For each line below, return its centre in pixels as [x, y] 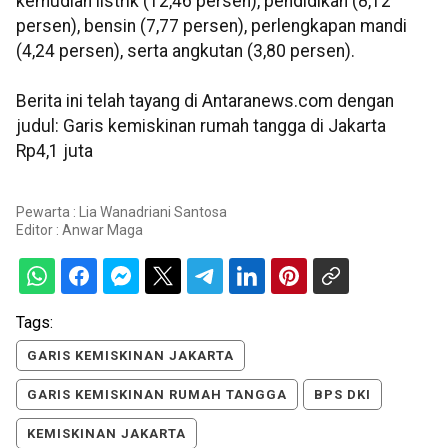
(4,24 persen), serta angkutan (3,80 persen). [185, 51]
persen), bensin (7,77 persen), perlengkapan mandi [211, 26]
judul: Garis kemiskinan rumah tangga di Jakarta [201, 126]
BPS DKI [342, 394]
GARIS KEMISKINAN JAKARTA [130, 355]
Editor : [39, 229]
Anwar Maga [102, 229]
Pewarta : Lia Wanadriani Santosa [121, 211]
